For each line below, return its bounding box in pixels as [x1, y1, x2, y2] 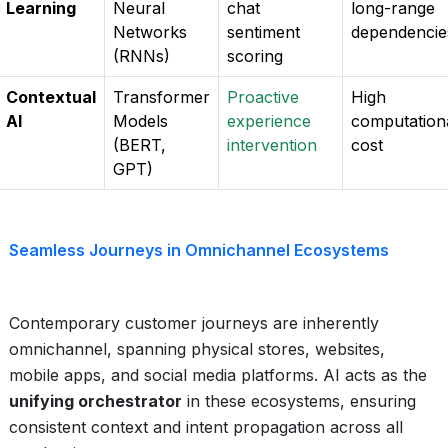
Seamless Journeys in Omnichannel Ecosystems [9, 240, 389, 260]
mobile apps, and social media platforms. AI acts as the [9, 365, 427, 385]
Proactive [227, 87, 299, 107]
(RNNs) [113, 46, 170, 66]
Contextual [6, 87, 96, 107]
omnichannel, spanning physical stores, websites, [9, 339, 385, 359]
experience [227, 111, 311, 131]
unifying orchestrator [9, 391, 182, 411]
